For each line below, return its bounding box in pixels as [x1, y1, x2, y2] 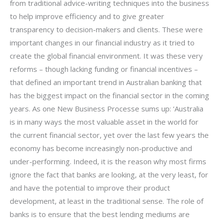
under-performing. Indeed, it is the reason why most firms [10, 156, 206, 166]
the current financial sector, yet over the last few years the [10, 130, 209, 140]
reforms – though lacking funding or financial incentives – [10, 64, 198, 74]
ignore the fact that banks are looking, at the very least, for [10, 169, 208, 179]
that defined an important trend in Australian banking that [10, 77, 202, 87]
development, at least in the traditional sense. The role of [10, 196, 203, 206]
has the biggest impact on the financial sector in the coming [10, 90, 209, 100]
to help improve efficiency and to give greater [10, 11, 164, 21]
